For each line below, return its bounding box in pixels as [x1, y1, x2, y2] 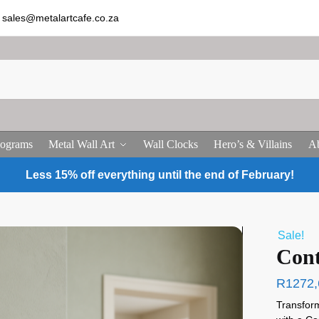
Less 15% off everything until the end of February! [25, 169, 294, 181]
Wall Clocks [143, 138, 199, 150]
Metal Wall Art [48, 138, 115, 150]
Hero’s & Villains [214, 138, 293, 150]
